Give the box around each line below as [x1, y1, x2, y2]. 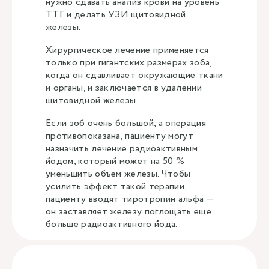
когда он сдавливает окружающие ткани [46, 68, 223, 82]
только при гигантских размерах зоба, [46, 56, 212, 70]
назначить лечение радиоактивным [46, 142, 198, 156]
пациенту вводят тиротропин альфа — [46, 192, 213, 206]
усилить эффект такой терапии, [46, 180, 187, 193]
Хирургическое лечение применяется [46, 43, 209, 57]
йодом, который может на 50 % [46, 154, 184, 168]
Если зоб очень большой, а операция [46, 116, 206, 130]
